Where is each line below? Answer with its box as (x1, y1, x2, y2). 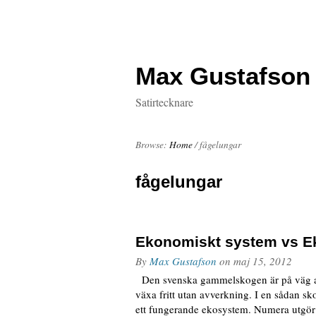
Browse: (135, 138, 167, 151)
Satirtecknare (135, 95, 193, 109)
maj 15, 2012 (233, 254, 292, 268)
